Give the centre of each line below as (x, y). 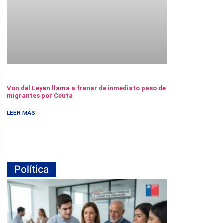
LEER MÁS (21, 113)
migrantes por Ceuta (40, 95)
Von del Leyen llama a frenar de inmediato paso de (86, 88)
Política (32, 169)
